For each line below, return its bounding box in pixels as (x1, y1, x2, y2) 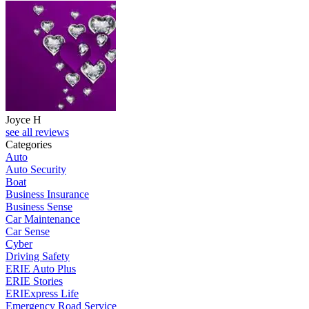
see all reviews (6, 126, 69, 138)
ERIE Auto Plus (6, 262, 76, 275)
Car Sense (6, 225, 50, 237)
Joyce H (6, 113, 41, 126)
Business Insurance (6, 188, 89, 200)
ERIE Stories (6, 275, 63, 287)
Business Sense (6, 200, 72, 212)
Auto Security (6, 163, 66, 175)
